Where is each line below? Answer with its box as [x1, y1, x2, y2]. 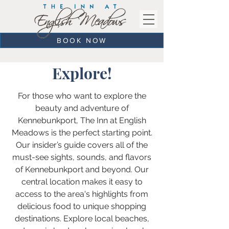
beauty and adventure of [35, 103, 129, 113]
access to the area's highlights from [15, 189, 148, 199]
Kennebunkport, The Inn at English [17, 116, 146, 125]
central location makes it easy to [21, 177, 143, 187]
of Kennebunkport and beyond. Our [15, 165, 149, 174]
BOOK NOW [56, 36, 107, 44]
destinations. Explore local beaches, [14, 214, 149, 223]
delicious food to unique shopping [17, 201, 146, 211]
